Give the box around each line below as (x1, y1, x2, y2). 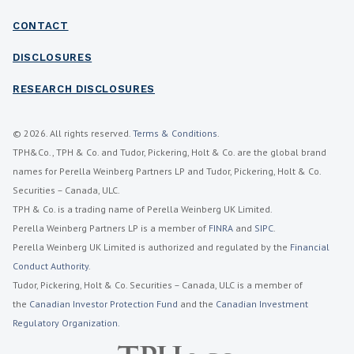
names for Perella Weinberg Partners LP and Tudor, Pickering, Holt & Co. (13, 165, 321, 177)
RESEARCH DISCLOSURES (13, 83, 155, 95)
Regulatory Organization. (13, 317, 120, 329)
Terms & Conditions (133, 127, 217, 139)
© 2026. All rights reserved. (13, 127, 133, 139)
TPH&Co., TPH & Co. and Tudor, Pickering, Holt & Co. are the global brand (13, 146, 326, 158)
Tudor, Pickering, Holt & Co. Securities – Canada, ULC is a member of (13, 279, 303, 291)
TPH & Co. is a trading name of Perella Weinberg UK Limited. (13, 203, 273, 215)
